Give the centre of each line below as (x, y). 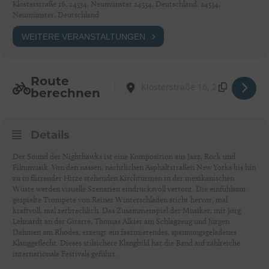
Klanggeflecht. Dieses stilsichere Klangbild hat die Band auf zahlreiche (126, 243)
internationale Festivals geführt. (65, 253)
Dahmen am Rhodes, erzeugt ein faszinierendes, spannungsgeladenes (125, 232)
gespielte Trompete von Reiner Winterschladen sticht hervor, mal (120, 199)
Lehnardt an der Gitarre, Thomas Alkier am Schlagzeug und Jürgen (121, 221)
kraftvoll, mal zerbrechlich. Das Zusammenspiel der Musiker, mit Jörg (127, 210)
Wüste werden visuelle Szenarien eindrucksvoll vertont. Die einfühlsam (129, 189)
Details (50, 136)
